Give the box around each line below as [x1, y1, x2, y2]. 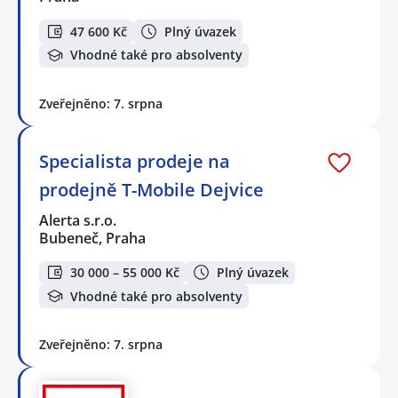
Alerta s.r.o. [39, 210, 118, 230]
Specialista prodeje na [39, 148, 230, 173]
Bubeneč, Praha [39, 227, 146, 248]
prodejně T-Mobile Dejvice [39, 177, 264, 202]
